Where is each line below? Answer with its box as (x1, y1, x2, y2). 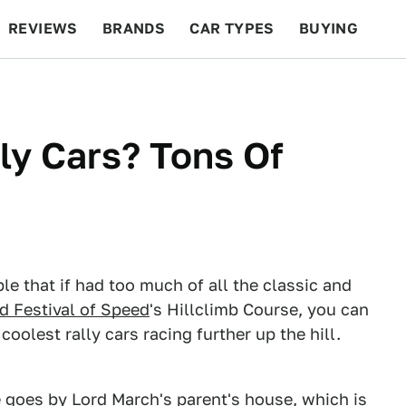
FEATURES (300, 78, 381, 95)
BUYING (298, 20, 359, 37)
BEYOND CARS (18, 78, 127, 95)
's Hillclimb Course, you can (150, 300, 369, 319)
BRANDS (101, 20, 166, 37)
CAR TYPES (189, 20, 275, 37)
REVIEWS (8, 20, 78, 37)
